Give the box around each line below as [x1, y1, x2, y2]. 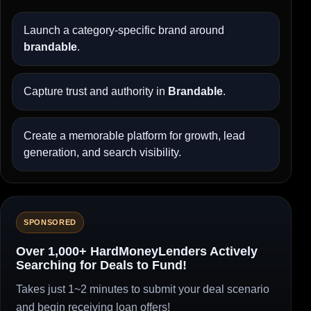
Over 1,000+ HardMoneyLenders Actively [16, 243, 258, 258]
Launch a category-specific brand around [24, 24, 224, 36]
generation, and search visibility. [24, 146, 181, 158]
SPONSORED [24, 217, 76, 226]
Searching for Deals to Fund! [16, 257, 187, 272]
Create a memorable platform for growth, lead [24, 129, 245, 142]
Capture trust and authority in [24, 85, 168, 97]
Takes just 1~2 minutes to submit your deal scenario [16, 283, 269, 295]
